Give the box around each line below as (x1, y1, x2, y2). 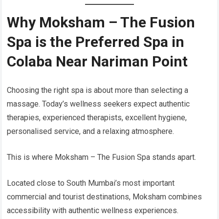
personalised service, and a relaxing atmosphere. (7, 127, 175, 136)
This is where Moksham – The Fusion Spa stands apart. (7, 153, 197, 162)
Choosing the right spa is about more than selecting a (7, 86, 189, 95)
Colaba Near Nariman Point (7, 53, 188, 70)
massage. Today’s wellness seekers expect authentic (7, 99, 190, 109)
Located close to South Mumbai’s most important (7, 178, 175, 188)
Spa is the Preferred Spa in (7, 33, 185, 51)
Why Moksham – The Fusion (7, 14, 196, 31)
